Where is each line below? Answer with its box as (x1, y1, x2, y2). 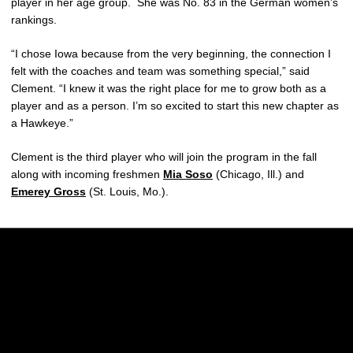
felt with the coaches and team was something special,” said (11, 65, 310, 77)
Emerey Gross (11, 185, 86, 198)
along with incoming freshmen (11, 168, 163, 180)
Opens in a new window (92, 291, 211, 304)
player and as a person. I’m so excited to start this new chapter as (11, 99, 339, 112)
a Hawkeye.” (11, 117, 73, 129)
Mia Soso (163, 168, 213, 180)
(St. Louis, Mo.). (86, 185, 172, 198)
